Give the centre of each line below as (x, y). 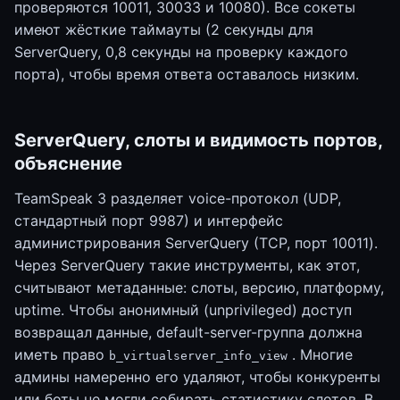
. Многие (320, 354)
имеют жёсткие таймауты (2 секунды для (164, 29)
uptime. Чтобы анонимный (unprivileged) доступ (183, 310)
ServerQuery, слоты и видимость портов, (198, 140)
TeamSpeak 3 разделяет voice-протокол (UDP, (178, 198)
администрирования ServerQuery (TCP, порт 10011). (196, 243)
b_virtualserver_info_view (198, 356)
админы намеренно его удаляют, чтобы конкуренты (197, 377)
